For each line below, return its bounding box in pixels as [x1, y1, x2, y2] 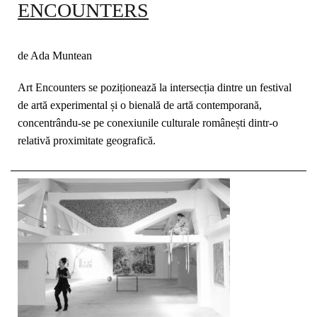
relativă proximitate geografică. [18, 134, 156, 146]
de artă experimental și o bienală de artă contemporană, [18, 99, 262, 111]
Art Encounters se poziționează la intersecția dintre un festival [18, 81, 292, 93]
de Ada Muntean [18, 50, 92, 62]
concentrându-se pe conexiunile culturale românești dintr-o [18, 117, 278, 129]
